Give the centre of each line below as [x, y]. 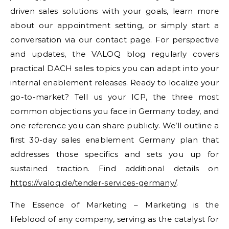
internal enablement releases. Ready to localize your [114, 83]
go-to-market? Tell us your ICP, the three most [114, 97]
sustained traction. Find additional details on [114, 168]
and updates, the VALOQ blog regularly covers [114, 54]
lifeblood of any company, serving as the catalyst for [114, 219]
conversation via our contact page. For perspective [114, 40]
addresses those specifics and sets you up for [114, 154]
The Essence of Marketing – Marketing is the [114, 205]
